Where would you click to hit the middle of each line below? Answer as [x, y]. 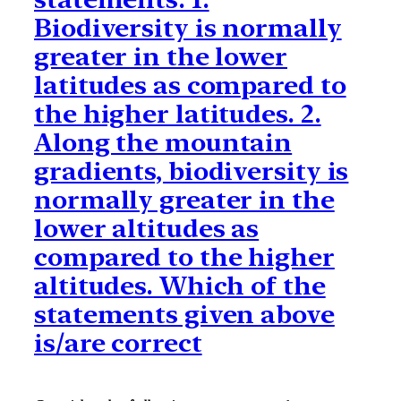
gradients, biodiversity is [192, 171]
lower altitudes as [147, 229]
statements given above [184, 315]
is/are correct [118, 343]
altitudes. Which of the [180, 286]
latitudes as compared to [190, 85]
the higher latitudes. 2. [178, 114]
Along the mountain [163, 143]
